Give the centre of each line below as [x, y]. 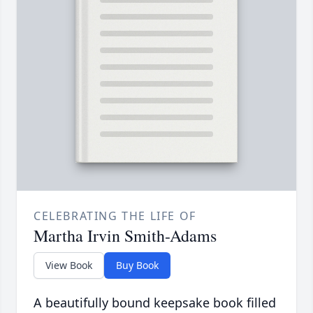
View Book [69, 265]
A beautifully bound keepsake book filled [155, 303]
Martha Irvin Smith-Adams [125, 236]
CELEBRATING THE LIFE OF [115, 216]
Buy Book [137, 265]
